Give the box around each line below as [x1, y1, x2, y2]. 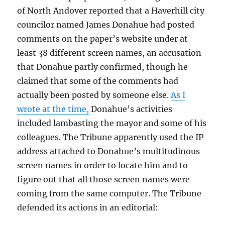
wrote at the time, [17, 104, 89, 114]
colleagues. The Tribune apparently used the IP [17, 132, 204, 142]
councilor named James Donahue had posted [17, 20, 195, 30]
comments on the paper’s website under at [17, 34, 188, 44]
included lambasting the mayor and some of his [17, 118, 207, 128]
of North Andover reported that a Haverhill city [17, 6, 205, 16]
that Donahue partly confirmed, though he [17, 62, 188, 72]
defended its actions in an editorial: [17, 202, 159, 212]
